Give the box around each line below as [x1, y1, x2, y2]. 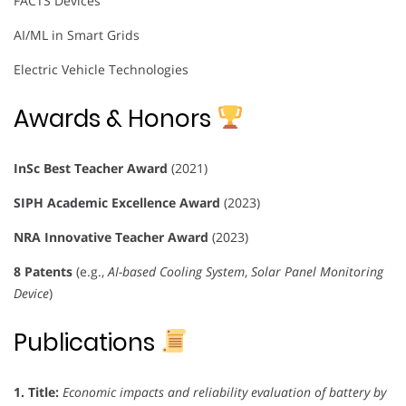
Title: [28, 382, 59, 401]
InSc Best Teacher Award [14, 159, 168, 177]
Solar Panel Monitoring [251, 262, 383, 280]
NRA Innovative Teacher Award [14, 227, 208, 246]
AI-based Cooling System [108, 262, 245, 280]
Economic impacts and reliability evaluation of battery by [63, 382, 386, 401]
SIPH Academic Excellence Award [14, 193, 220, 211]
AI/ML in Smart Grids [14, 25, 140, 43]
